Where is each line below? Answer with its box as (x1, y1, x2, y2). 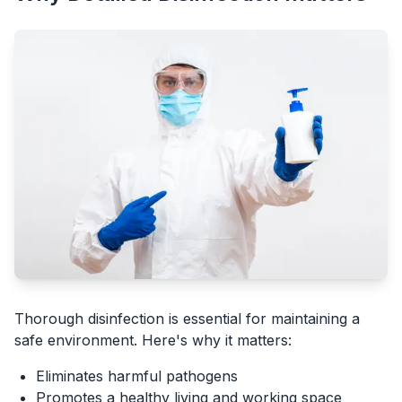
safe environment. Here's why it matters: (14, 330, 292, 349)
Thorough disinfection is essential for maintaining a (14, 309, 360, 328)
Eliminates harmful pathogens (36, 366, 238, 385)
